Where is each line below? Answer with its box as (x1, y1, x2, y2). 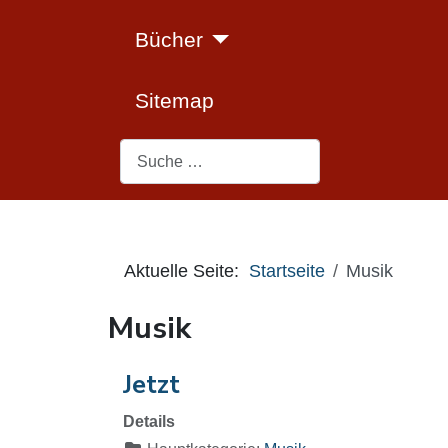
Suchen (119, 143, 174, 160)
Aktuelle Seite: (124, 261, 249, 282)
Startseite (249, 261, 325, 282)
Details (123, 413, 175, 431)
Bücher (135, 28, 203, 51)
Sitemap (135, 89, 214, 112)
